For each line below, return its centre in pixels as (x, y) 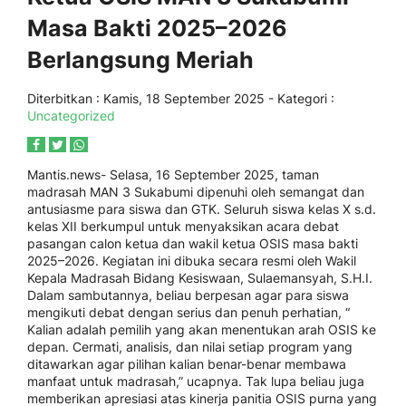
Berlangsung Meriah (140, 60)
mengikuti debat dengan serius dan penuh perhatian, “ (188, 312)
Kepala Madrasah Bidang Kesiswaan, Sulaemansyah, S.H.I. (200, 278)
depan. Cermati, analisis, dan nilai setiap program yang (190, 347)
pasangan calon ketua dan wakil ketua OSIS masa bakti (193, 243)
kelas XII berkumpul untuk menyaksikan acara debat (183, 226)
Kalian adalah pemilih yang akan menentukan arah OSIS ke (202, 329)
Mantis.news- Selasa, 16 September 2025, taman (173, 174)
